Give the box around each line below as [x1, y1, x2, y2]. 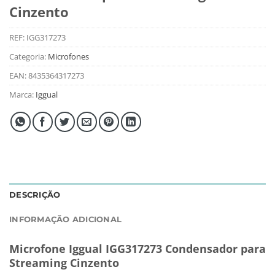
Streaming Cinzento [9, 255, 119, 270]
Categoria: [9, 50, 48, 62]
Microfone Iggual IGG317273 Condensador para [9, 241, 266, 256]
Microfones [48, 50, 89, 62]
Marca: [9, 88, 36, 100]
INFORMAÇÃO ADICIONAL [9, 214, 122, 224]
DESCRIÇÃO [9, 190, 61, 199]
